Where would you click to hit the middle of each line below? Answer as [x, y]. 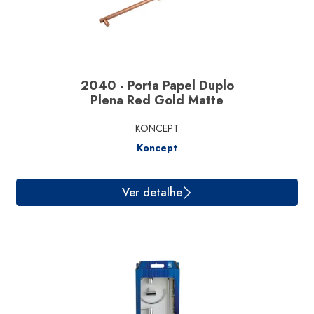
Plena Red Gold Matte [157, 100]
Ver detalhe [169, 163]
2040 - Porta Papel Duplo [157, 86]
